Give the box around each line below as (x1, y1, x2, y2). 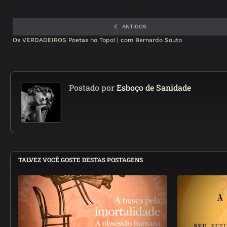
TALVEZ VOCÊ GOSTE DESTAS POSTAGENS (18, 156, 143, 164)
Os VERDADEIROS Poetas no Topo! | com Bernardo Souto (13, 36, 182, 44)
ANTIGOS (122, 23, 146, 30)
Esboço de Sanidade (115, 82, 191, 93)
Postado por (69, 82, 115, 93)
